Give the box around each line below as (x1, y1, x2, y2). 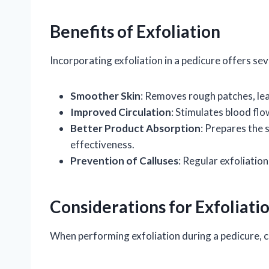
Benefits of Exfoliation (50, 20, 220, 41)
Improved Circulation (70, 105, 171, 118)
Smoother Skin (70, 89, 141, 102)
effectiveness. (70, 138, 134, 151)
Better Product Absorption (70, 121, 201, 134)
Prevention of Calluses (70, 154, 178, 167)
